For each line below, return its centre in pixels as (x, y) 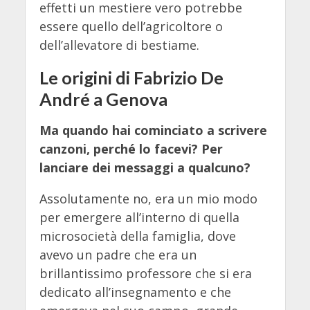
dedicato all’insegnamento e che (135, 292)
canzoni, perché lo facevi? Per (131, 149)
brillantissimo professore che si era (145, 274)
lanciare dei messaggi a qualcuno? (145, 168)
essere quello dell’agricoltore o (131, 27)
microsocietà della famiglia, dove (137, 236)
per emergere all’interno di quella (139, 218)
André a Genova (103, 99)
